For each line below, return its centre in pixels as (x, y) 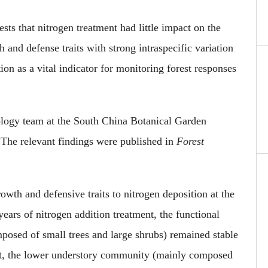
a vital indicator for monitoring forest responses (131, 68)
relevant (38, 141)
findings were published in (116, 141)
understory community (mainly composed (141, 255)
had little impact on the (170, 28)
